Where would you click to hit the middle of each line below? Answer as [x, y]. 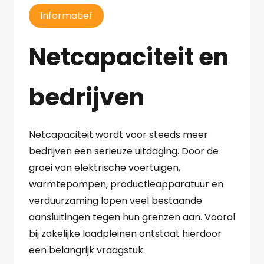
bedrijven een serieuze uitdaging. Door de [124, 151]
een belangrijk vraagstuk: [87, 250]
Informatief [67, 16]
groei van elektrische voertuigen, [105, 168]
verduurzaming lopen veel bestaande [115, 201]
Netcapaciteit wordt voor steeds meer [118, 135]
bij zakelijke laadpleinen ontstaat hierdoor [125, 234]
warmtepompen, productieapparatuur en [126, 184]
